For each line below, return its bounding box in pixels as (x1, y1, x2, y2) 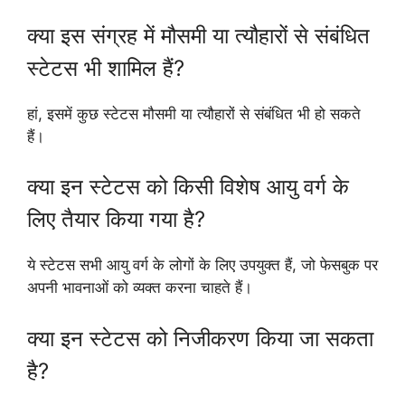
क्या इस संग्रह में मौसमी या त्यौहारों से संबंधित (27, 22, 370, 49)
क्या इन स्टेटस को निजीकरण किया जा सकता (27, 325, 373, 352)
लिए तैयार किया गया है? (27, 206, 205, 233)
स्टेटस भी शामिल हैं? (27, 54, 184, 81)
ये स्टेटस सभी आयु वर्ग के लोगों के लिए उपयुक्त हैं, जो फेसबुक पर (27, 256, 378, 275)
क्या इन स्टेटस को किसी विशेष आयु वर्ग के (27, 174, 349, 201)
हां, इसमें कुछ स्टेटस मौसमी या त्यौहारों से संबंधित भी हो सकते (27, 104, 361, 123)
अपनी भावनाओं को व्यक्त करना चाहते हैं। (27, 278, 252, 297)
